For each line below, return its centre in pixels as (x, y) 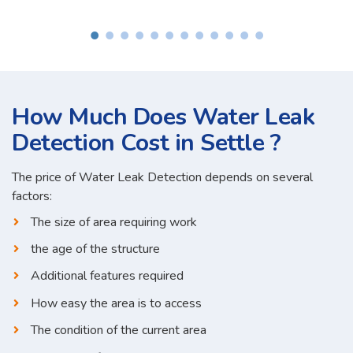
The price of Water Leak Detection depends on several (162, 178)
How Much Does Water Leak (163, 117)
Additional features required (107, 276)
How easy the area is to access (116, 303)
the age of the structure (95, 249)
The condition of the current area (119, 331)
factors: (32, 197)
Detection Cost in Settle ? (146, 143)
